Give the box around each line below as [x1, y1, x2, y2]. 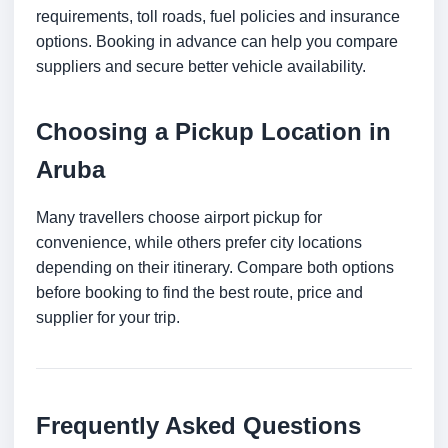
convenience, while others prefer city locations [36, 234, 362, 252]
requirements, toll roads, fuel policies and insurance [36, 8, 400, 26]
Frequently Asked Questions [36, 412, 361, 440]
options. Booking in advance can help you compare [36, 33, 398, 51]
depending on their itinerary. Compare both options [36, 259, 394, 277]
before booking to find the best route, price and [36, 284, 363, 302]
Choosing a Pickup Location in [36, 118, 391, 146]
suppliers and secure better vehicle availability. [36, 58, 366, 76]
